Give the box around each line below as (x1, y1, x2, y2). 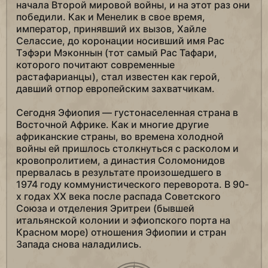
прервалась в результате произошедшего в (16, 166, 221, 179)
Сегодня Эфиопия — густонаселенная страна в (16, 106, 238, 119)
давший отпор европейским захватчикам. (16, 83, 215, 95)
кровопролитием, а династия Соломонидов (16, 154, 225, 167)
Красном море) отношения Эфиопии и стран (16, 226, 226, 239)
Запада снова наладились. (16, 238, 142, 251)
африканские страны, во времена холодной (16, 130, 224, 143)
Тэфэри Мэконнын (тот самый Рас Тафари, (16, 47, 217, 59)
